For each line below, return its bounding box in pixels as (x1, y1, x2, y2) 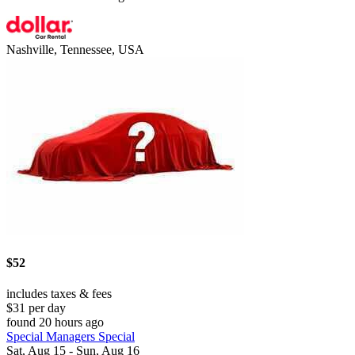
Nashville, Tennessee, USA (6, 43, 144, 57)
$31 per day (6, 300, 66, 315)
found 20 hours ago (6, 315, 104, 329)
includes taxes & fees (6, 286, 112, 300)
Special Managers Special (6, 329, 135, 343)
